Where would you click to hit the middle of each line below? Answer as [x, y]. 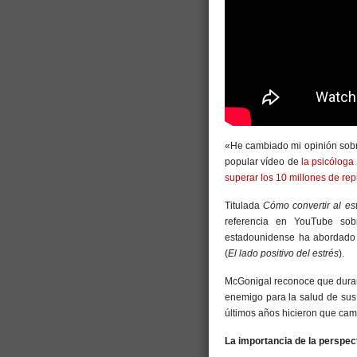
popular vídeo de [263, 162]
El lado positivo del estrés [283, 253]
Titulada [244, 206]
